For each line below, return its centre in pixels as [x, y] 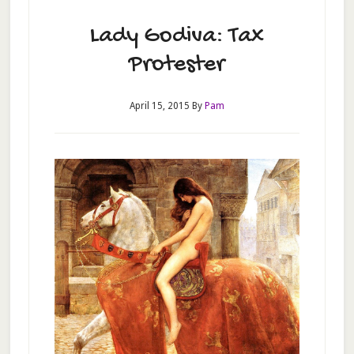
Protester [177, 65]
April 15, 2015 [159, 106]
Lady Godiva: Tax [177, 37]
